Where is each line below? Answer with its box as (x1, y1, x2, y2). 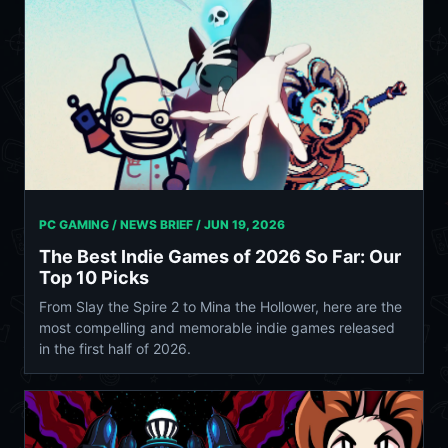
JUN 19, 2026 (204, 216, 285, 232)
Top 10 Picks (39, 266, 149, 288)
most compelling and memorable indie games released (39, 318, 395, 336)
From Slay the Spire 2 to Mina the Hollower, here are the (39, 297, 402, 315)
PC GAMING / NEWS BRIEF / (39, 216, 204, 232)
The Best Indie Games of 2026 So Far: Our (39, 245, 401, 267)
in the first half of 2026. (39, 339, 191, 357)
